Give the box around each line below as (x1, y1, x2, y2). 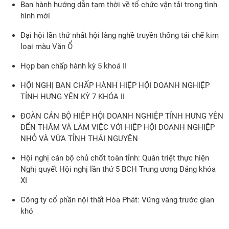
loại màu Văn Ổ (20, 42, 73, 51)
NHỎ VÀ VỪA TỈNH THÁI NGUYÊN (20, 134, 138, 143)
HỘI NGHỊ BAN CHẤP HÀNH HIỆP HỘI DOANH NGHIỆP (20, 81, 210, 90)
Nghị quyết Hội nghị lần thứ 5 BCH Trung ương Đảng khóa (20, 165, 216, 174)
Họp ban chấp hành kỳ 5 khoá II (20, 61, 127, 71)
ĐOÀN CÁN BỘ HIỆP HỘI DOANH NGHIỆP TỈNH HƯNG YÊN (20, 111, 223, 121)
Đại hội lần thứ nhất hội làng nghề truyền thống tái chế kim (20, 31, 219, 40)
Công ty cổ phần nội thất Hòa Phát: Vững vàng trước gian (20, 195, 214, 204)
